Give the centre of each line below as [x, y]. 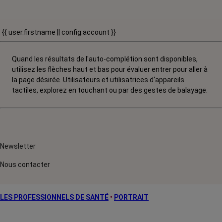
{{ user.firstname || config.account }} [59, 32]
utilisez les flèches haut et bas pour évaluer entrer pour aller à [110, 69]
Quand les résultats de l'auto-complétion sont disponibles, [105, 59]
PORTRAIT [131, 197]
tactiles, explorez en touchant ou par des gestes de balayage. [110, 90]
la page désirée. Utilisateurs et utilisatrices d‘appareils [98, 80]
